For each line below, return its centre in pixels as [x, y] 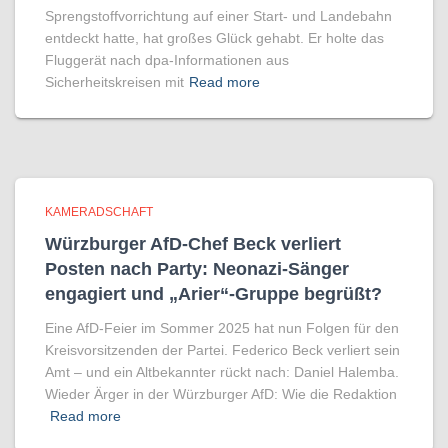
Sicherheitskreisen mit [114, 82]
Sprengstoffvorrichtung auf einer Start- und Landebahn [218, 16]
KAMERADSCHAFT [99, 212]
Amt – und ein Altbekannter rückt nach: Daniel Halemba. [222, 372]
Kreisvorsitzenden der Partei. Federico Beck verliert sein [222, 350]
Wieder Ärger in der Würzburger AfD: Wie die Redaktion [221, 394]
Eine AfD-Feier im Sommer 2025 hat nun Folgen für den [222, 328]
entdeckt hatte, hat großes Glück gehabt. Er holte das [214, 38]
